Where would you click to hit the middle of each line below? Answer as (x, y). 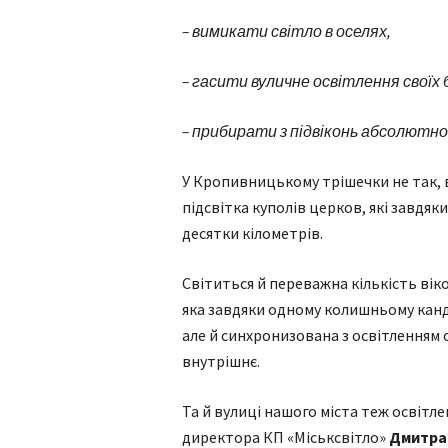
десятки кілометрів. (252, 233)
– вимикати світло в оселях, (286, 31)
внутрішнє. (221, 361)
